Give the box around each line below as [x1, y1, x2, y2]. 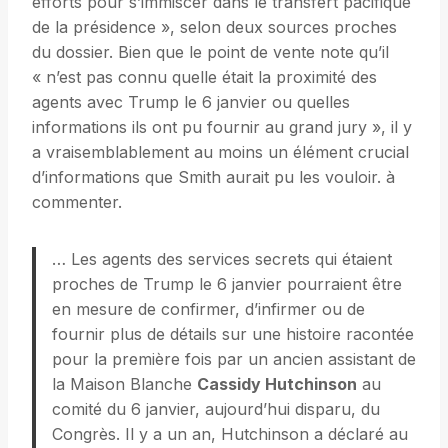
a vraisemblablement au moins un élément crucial [32, 142, 409, 163]
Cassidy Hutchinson [197, 374, 357, 395]
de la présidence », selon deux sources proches [32, 17, 397, 38]
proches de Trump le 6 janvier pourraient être [52, 274, 402, 295]
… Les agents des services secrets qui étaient [52, 249, 392, 270]
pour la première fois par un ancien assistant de [52, 349, 416, 370]
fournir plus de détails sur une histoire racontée [52, 324, 414, 345]
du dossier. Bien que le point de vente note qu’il [32, 42, 389, 63]
